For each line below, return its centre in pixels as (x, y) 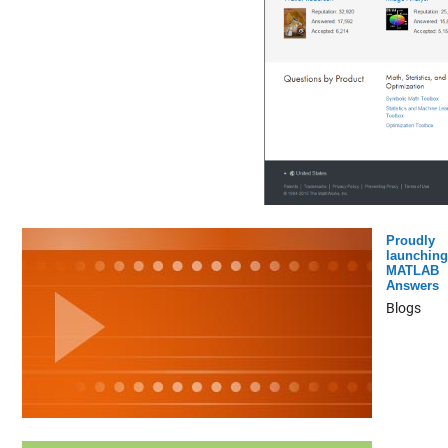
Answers (412, 285)
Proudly (410, 240)
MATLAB (412, 270)
